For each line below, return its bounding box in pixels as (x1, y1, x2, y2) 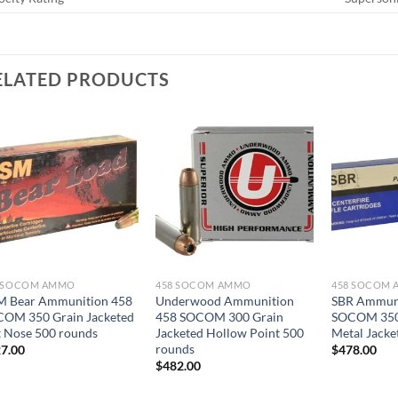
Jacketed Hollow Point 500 (155, 325, 305, 340)
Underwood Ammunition (155, 293, 295, 308)
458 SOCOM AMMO (155, 279, 251, 291)
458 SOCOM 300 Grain (155, 309, 284, 324)
